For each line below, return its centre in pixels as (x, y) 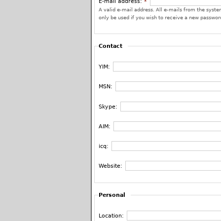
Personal (112, 195)
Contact (110, 46)
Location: (112, 216)
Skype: (109, 107)
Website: (111, 166)
